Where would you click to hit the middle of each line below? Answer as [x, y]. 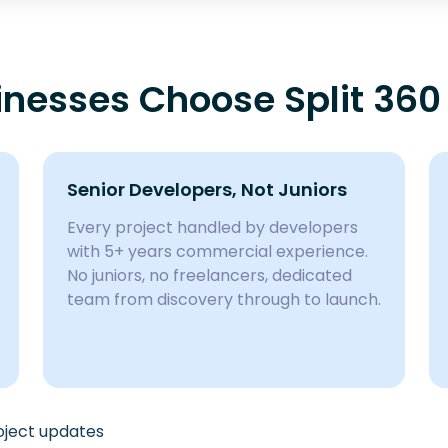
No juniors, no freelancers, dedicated [209, 275]
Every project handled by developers [212, 227]
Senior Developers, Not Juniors [206, 189]
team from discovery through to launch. [223, 299]
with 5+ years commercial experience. [217, 251]
